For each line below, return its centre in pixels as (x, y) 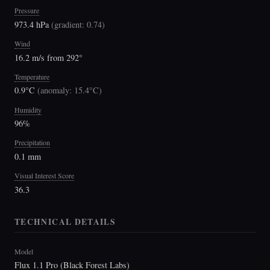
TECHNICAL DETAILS (65, 221)
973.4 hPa (33, 24)
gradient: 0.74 (78, 24)
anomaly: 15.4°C (70, 90)
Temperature (32, 76)
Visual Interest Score (44, 176)
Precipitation (32, 143)
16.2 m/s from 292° (49, 57)
